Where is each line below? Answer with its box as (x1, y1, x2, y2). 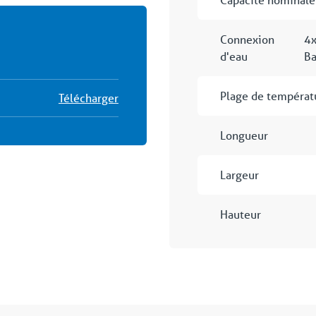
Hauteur (219, 206, 261, 221)
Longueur (219, 127, 268, 142)
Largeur (219, 166, 259, 182)
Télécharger (58, 90, 119, 106)
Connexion (219, 31, 274, 47)
